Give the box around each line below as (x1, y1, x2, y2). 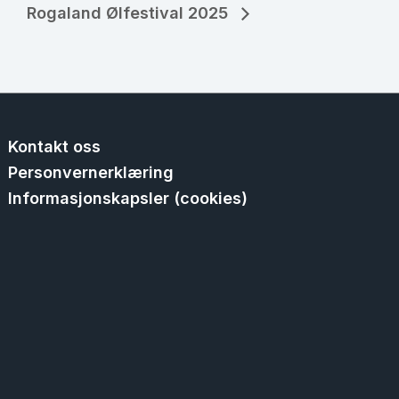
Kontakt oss (8, 137, 102, 156)
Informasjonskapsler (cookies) (8, 189, 248, 208)
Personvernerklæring (8, 163, 175, 182)
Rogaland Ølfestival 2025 (27, 3, 232, 22)
